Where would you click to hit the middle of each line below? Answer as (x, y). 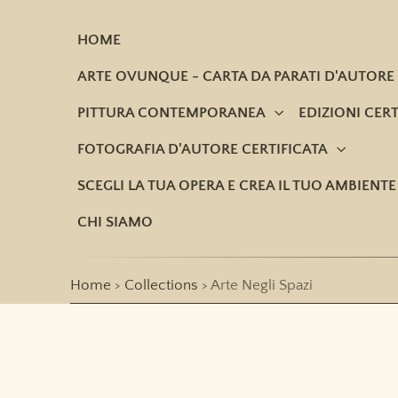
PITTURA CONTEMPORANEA (172, 112)
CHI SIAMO (115, 222)
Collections (162, 285)
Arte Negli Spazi (261, 285)
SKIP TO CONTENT (81, 21)
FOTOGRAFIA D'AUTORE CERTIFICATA (203, 149)
